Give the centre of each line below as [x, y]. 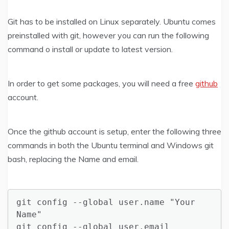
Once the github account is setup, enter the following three [114, 131]
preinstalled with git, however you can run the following [108, 35]
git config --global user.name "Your [106, 202]
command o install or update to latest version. [90, 49]
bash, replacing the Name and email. [73, 159]
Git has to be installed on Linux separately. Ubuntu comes [112, 21]
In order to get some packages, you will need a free [101, 83]
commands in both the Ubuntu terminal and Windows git [111, 145]
